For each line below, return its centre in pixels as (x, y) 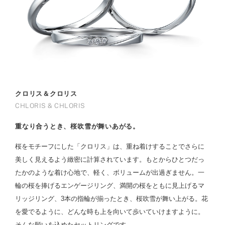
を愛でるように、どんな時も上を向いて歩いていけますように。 (110, 211)
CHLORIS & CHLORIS (50, 105)
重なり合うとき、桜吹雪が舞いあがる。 (78, 126)
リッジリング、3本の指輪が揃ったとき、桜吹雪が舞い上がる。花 (111, 198)
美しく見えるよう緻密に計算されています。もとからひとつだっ (110, 159)
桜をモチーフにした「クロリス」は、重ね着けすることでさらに (110, 146)
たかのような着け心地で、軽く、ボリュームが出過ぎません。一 (110, 172)
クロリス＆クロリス (46, 93)
